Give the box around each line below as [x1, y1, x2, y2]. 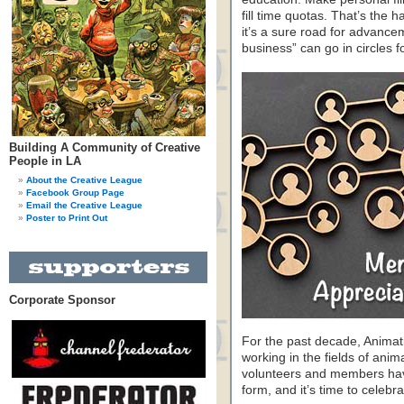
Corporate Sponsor [9, 293, 115, 307]
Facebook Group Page [26, 188, 124, 197]
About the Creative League [26, 175, 142, 185]
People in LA [9, 154, 81, 168]
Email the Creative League [26, 200, 142, 210]
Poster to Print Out [26, 213, 107, 223]
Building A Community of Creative [9, 141, 200, 154]
